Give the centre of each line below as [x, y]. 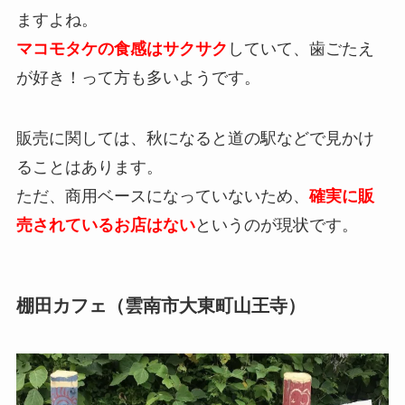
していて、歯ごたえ [301, 48]
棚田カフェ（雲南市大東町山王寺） [160, 305]
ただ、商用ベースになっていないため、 [162, 197]
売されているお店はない [105, 226]
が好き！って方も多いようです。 [138, 77]
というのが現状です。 [276, 226]
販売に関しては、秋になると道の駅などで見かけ [195, 139]
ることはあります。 [89, 168]
